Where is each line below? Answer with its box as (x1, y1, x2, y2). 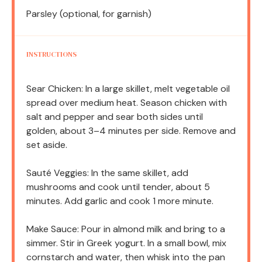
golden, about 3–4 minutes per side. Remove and (26, 125, 236, 137)
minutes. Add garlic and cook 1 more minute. (26, 195, 213, 208)
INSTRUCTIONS (26, 50, 77, 60)
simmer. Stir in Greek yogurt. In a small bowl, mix (26, 237, 226, 250)
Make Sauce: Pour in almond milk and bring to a (26, 223, 225, 236)
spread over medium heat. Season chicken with (26, 96, 227, 109)
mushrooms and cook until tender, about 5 (26, 181, 210, 194)
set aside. (26, 139, 67, 151)
